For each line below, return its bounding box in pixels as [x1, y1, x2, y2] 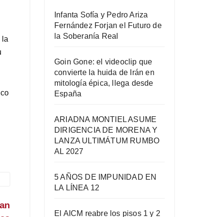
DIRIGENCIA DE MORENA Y [54, 125, 158, 134]
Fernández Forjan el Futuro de [54, 21, 162, 30]
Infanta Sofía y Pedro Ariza [54, 10, 148, 19]
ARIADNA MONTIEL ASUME [54, 115, 157, 124]
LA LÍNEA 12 [54, 183, 100, 192]
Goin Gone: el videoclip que [54, 57, 153, 66]
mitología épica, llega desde [54, 78, 154, 87]
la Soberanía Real [54, 31, 119, 40]
